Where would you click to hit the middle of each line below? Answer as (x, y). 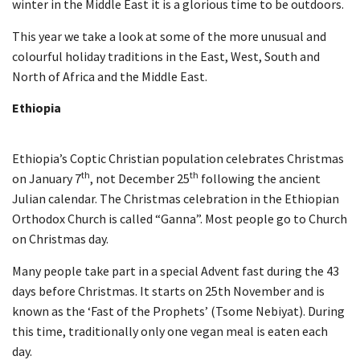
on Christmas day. (60, 239)
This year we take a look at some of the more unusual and (169, 36)
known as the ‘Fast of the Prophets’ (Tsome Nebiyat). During (178, 311)
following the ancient (260, 179)
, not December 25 (140, 179)
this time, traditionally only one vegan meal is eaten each (170, 331)
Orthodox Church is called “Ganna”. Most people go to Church (180, 219)
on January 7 (47, 179)
